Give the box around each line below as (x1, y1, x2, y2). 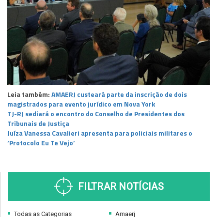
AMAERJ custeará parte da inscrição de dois (51, 89, 187, 100)
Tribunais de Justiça (7, 118, 69, 129)
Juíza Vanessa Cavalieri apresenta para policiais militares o (7, 128, 192, 139)
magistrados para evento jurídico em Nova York (7, 99, 155, 109)
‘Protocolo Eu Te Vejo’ (7, 138, 75, 148)
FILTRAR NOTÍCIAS (78, 181, 164, 193)
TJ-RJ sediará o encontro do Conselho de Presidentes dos (7, 108, 185, 119)
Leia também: (7, 89, 51, 100)
